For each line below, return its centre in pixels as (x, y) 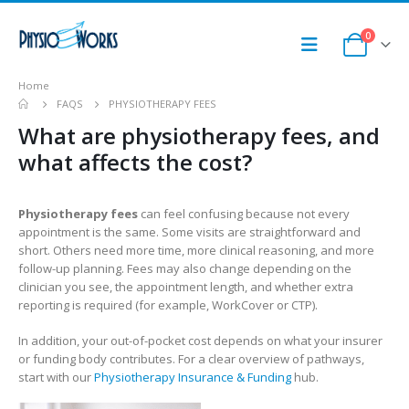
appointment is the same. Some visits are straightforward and (189, 232)
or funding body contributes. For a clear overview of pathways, (191, 358)
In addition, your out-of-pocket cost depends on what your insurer (200, 340)
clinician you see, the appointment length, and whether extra (186, 287)
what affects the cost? (135, 163)
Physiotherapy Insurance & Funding (193, 377)
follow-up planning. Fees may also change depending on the (185, 269)
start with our (56, 377)
